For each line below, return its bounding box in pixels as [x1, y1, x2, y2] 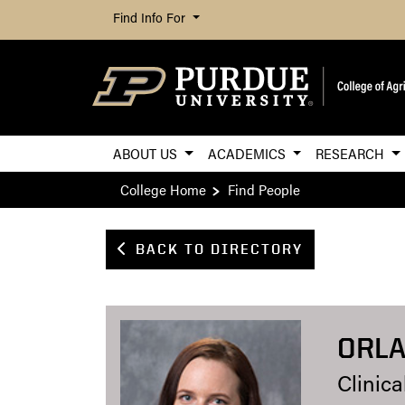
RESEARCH [316, 143, 389, 164]
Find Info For [113, 13, 189, 26]
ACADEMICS [207, 143, 289, 164]
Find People [228, 179, 300, 200]
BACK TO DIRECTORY [136, 240, 303, 258]
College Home [120, 179, 206, 200]
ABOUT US [113, 143, 181, 164]
